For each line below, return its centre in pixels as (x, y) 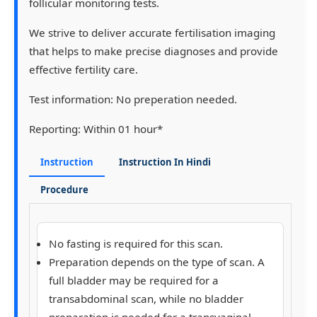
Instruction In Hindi (165, 162)
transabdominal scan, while (119, 298)
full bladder (77, 280)
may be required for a (162, 280)
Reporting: (55, 128)
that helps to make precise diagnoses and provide (154, 51)
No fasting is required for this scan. (136, 243)
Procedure (64, 189)
